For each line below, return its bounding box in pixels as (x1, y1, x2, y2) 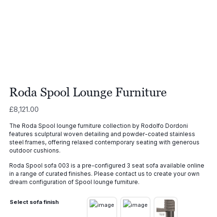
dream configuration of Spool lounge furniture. (9, 178, 139, 186)
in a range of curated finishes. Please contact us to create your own (9, 170, 200, 177)
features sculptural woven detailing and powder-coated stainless (9, 131, 195, 138)
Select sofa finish (9, 198, 59, 205)
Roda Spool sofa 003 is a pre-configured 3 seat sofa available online (9, 162, 204, 169)
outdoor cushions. (9, 147, 61, 155)
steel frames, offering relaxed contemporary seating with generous (9, 139, 200, 146)
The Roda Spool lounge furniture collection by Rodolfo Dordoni (9, 123, 188, 130)
